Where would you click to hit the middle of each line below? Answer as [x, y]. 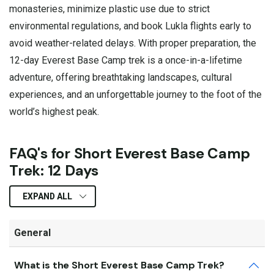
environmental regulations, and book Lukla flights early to [130, 26]
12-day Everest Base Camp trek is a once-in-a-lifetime [126, 60]
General [32, 232]
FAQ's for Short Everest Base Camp [130, 153]
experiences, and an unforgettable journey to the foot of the [135, 94]
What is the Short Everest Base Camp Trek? [119, 265]
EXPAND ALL [47, 196]
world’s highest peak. [54, 111]
